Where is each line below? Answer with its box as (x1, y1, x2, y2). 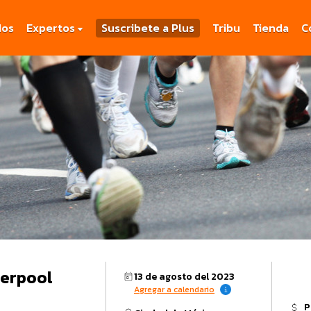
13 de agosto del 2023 (134, 269, 235, 285)
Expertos (26, 19, 75, 36)
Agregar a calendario (134, 283, 215, 296)
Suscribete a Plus (101, 19, 194, 36)
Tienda (253, 19, 289, 36)
